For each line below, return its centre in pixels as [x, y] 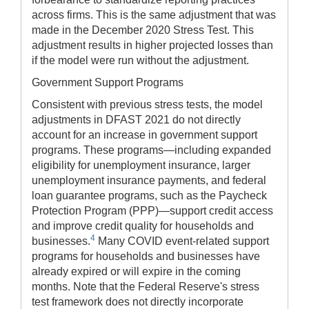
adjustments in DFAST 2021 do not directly [136, 119]
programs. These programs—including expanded [151, 150]
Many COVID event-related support [182, 241]
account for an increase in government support [144, 134]
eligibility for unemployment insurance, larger [141, 165]
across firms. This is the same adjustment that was [154, 14]
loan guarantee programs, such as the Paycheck [149, 195]
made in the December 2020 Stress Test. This [143, 30]
